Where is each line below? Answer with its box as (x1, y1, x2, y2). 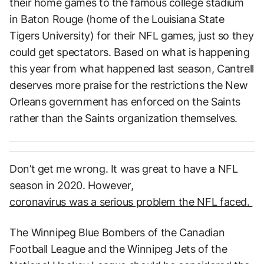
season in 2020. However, (9, 179, 134, 192)
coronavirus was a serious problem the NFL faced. (9, 195, 253, 208)
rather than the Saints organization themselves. (9, 111, 238, 124)
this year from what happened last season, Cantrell (9, 62, 255, 75)
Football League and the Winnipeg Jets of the (9, 242, 227, 255)
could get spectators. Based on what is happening (9, 45, 250, 58)
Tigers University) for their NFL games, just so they (9, 29, 254, 42)
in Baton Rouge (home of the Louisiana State (9, 12, 225, 25)
